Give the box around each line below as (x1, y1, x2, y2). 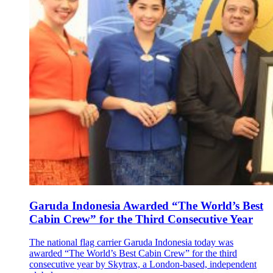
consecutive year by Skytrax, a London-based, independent (29, 259, 257, 270)
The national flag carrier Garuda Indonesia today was (29, 237, 233, 248)
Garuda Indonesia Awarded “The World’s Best (29, 199, 263, 212)
